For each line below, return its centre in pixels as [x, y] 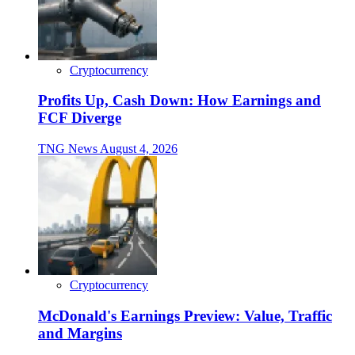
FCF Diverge [80, 118]
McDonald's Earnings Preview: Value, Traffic [185, 315]
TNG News [69, 149]
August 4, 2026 [139, 149]
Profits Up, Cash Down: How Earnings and [179, 101]
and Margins [80, 333]
